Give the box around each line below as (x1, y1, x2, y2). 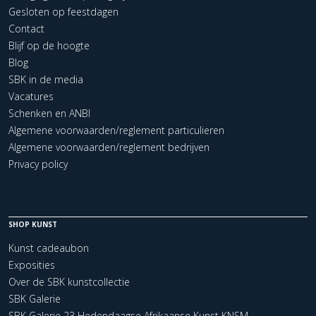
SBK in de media (8, 73, 83, 87)
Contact (8, 22, 44, 36)
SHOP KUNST (8, 219, 57, 230)
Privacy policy (8, 157, 68, 171)
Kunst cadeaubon (8, 241, 89, 255)
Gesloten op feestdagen (8, 5, 119, 19)
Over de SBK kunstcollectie (8, 275, 130, 289)
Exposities (8, 258, 55, 272)
